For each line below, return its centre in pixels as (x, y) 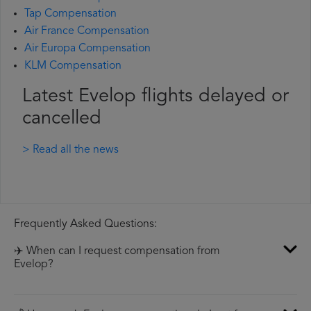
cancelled (62, 119)
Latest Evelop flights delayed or (155, 97)
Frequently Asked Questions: (85, 225)
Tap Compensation (70, 14)
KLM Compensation (73, 66)
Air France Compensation (87, 32)
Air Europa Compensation (87, 49)
